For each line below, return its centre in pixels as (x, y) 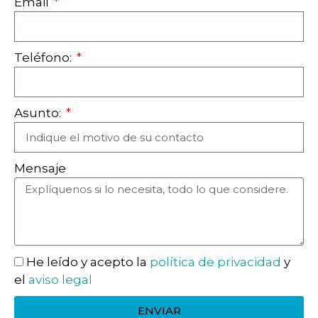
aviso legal (60, 280)
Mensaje (40, 169)
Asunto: (39, 113)
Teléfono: (44, 58)
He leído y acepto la (88, 262)
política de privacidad (215, 262)
